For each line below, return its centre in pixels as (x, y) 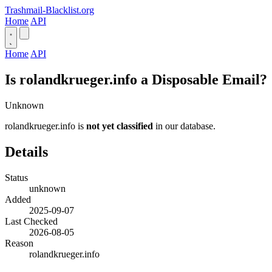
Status (16, 177)
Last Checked (31, 221)
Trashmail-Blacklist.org (49, 10)
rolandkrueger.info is (46, 126)
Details (26, 151)
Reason (19, 243)
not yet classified (120, 126)
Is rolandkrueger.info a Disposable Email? (136, 79)
